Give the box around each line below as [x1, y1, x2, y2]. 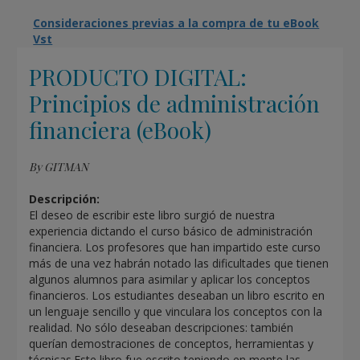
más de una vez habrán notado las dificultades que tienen [29, 256, 329, 272]
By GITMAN [29, 159, 89, 175]
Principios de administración [29, 88, 321, 119]
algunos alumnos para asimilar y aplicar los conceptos [29, 272, 311, 288]
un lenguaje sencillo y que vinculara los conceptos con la [29, 304, 323, 320]
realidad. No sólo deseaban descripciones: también [29, 320, 294, 336]
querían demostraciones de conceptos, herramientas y [29, 336, 314, 352]
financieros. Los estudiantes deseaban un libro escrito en [29, 288, 325, 304]
